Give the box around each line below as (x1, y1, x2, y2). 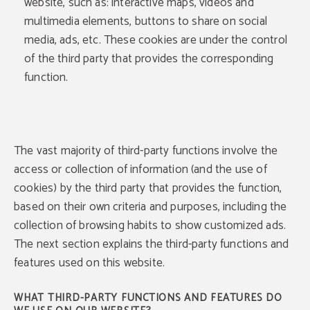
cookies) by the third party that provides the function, (14, 179, 282, 198)
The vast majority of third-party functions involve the (14, 141, 278, 161)
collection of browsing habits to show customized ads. (14, 216, 286, 235)
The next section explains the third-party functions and (14, 235, 289, 254)
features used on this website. (14, 253, 165, 273)
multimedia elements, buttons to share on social (24, 12, 267, 31)
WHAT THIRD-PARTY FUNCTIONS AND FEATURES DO (14, 289, 282, 307)
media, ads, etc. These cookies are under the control (24, 30, 287, 50)
